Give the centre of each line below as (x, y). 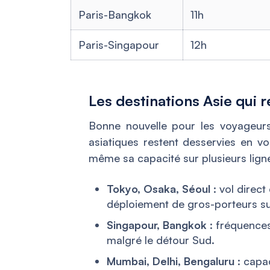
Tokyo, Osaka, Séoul (159, 189)
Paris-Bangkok (115, 15)
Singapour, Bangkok (157, 225)
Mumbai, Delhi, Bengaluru (171, 261)
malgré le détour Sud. (161, 240)
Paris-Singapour (119, 45)
